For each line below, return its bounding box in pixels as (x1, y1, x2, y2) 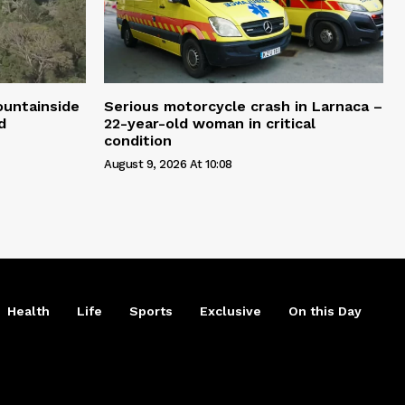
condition (104, 131, 172, 149)
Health (7, 303, 50, 318)
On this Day (288, 303, 362, 318)
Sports (129, 303, 173, 318)
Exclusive (200, 303, 261, 318)
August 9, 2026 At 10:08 (104, 156, 232, 171)
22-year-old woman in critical (104, 114, 316, 132)
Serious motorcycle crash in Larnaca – (104, 97, 382, 115)
